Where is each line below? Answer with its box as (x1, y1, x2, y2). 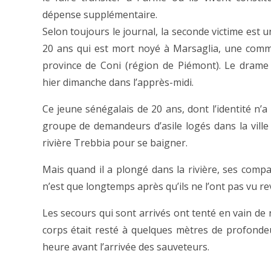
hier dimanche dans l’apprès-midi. (42, 76, 194, 90)
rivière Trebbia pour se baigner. (42, 136, 188, 150)
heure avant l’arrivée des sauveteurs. (42, 240, 209, 254)
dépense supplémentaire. (42, 8, 157, 22)
